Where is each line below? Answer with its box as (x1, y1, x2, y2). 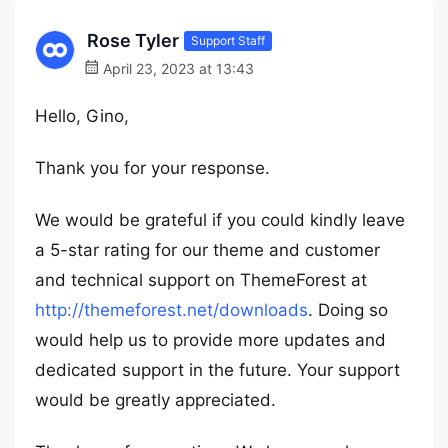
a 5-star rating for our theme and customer (35, 240, 380, 260)
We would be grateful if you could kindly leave (35, 210, 405, 230)
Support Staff (191, 32, 265, 48)
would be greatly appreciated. (35, 390, 276, 410)
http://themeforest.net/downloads (35, 300, 308, 320)
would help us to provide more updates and (35, 330, 386, 350)
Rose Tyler (87, 30, 179, 51)
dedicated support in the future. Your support (35, 360, 400, 380)
